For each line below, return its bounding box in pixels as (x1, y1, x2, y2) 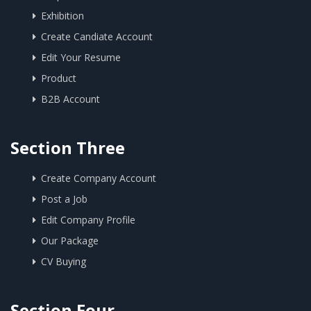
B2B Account (41, 92, 100, 106)
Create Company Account (41, 171, 156, 185)
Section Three (10, 136, 125, 159)
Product (41, 72, 76, 85)
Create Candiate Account (41, 30, 153, 43)
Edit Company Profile (41, 213, 135, 226)
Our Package (41, 234, 99, 247)
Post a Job (41, 192, 87, 205)
